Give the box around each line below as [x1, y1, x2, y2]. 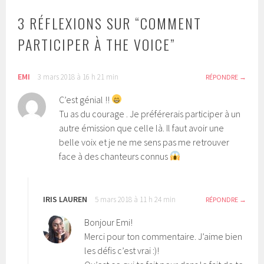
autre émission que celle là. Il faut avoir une [59, 121, 225, 134]
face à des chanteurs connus [59, 150, 170, 162]
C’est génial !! [59, 93, 112, 105]
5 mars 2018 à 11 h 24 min [95, 194, 176, 204]
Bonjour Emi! [84, 216, 133, 228]
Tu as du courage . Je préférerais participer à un [59, 107, 241, 120]
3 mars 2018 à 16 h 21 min [38, 71, 119, 82]
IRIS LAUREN [43, 193, 88, 204]
